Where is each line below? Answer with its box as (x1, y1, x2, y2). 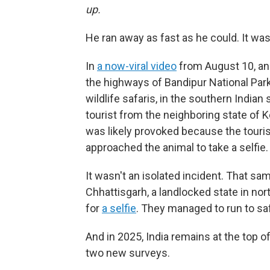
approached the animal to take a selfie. (86, 141, 268, 154)
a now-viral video (97, 60, 177, 72)
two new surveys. (86, 246, 170, 259)
